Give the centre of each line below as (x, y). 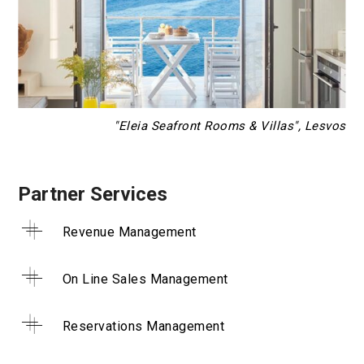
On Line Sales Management (143, 279)
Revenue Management (128, 232)
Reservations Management (142, 326)
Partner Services (93, 194)
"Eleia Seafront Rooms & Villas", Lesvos (230, 126)
